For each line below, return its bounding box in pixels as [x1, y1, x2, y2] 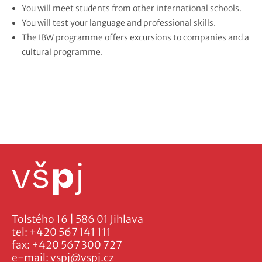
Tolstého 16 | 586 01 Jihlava [12, 213, 143, 226]
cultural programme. [22, 47, 103, 58]
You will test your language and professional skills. [22, 18, 216, 29]
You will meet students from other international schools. [22, 3, 242, 14]
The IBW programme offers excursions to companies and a [22, 32, 249, 43]
